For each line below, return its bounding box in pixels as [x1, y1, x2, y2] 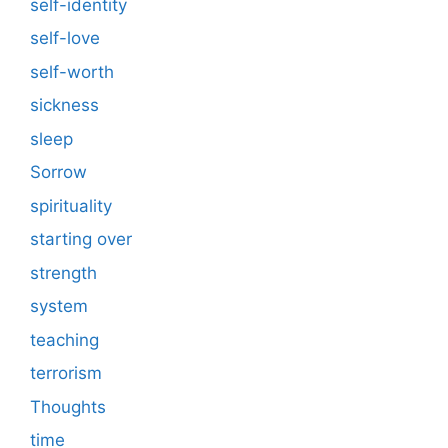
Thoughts [30, 396, 106, 417]
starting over [30, 229, 132, 250]
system [30, 296, 88, 317]
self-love [30, 28, 100, 49]
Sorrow [30, 162, 87, 183]
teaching [30, 329, 99, 350]
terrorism [30, 363, 102, 384]
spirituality [30, 195, 112, 216]
